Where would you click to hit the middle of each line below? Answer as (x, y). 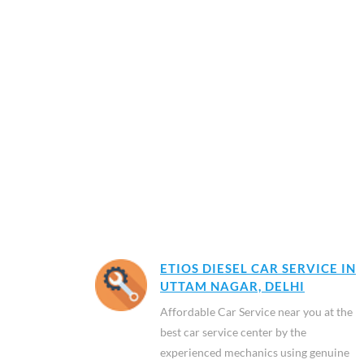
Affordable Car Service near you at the (256, 312)
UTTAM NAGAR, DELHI (232, 286)
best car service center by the (233, 332)
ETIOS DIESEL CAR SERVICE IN (258, 268)
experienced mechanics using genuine (255, 352)
